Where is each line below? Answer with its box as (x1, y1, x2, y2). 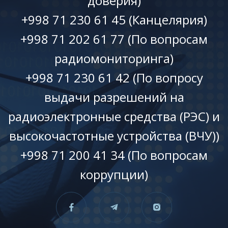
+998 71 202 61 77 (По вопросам (20, 30, 208, 47)
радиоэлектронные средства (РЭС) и (8, 107, 220, 125)
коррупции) (80, 165, 148, 183)
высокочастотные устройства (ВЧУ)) (9, 127, 219, 144)
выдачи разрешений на (44, 88, 184, 105)
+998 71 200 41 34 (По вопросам (20, 146, 208, 163)
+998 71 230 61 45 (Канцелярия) (21, 11, 207, 28)
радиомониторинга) (54, 49, 174, 67)
